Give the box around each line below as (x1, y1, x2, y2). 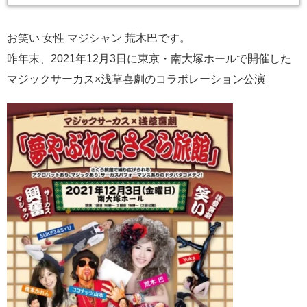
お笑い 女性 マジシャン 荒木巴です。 (7, 32, 191, 45)
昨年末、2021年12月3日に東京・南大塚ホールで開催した (7, 53, 291, 65)
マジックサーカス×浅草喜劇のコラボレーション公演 (7, 73, 265, 86)
